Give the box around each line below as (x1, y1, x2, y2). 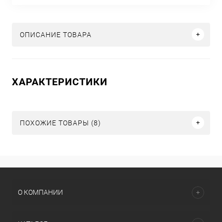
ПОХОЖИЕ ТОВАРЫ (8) (20, 118, 101, 127)
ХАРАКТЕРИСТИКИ (12, 75, 108, 88)
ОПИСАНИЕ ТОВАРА (20, 30, 92, 39)
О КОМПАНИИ (18, 188, 63, 196)
